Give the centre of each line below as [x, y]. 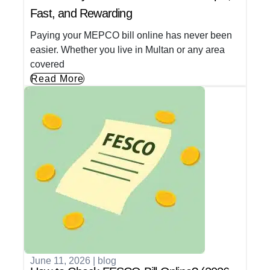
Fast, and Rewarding [81, 14]
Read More [57, 79]
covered [47, 64]
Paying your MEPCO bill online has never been [131, 36]
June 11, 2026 [60, 261]
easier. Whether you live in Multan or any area [127, 50]
